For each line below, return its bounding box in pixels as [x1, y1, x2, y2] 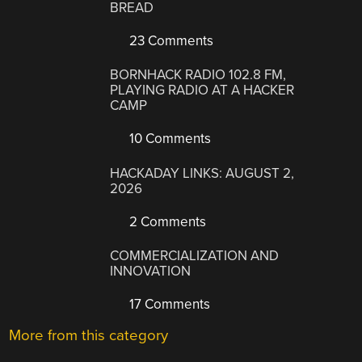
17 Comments [126, 296, 211, 314]
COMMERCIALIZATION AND [110, 247, 280, 265]
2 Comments [126, 213, 207, 230]
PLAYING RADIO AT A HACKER [110, 82, 295, 99]
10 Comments [126, 130, 212, 148]
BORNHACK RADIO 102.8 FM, [110, 66, 287, 84]
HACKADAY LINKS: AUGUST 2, [110, 164, 295, 182]
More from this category [9, 326, 169, 345]
